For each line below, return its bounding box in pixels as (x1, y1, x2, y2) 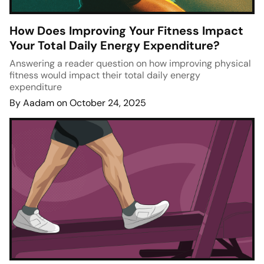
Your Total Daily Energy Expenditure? (9, 38, 220, 54)
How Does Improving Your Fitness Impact (9, 23, 243, 39)
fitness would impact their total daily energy (9, 69, 200, 82)
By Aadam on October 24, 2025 (9, 97, 146, 110)
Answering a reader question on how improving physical (9, 57, 251, 70)
